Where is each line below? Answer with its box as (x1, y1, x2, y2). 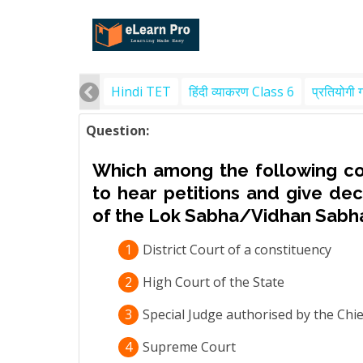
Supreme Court (143, 338, 236, 356)
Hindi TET (111, 83, 171, 100)
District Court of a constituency (143, 241, 331, 258)
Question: (86, 122, 149, 139)
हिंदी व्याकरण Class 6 (189, 83, 294, 100)
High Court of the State (143, 273, 284, 291)
